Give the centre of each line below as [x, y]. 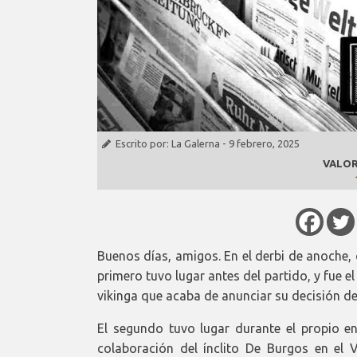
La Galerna [196, 144]
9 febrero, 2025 [264, 144]
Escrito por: [143, 144]
